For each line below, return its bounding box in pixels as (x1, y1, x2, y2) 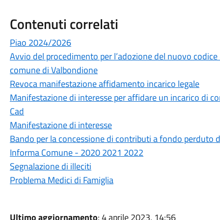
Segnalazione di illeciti (9, 160, 91, 173)
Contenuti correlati (9, 13, 118, 34)
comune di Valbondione (9, 63, 98, 77)
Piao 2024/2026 (9, 36, 71, 49)
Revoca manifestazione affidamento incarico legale (9, 77, 199, 90)
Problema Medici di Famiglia (9, 173, 113, 187)
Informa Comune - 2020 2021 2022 (9, 146, 143, 159)
